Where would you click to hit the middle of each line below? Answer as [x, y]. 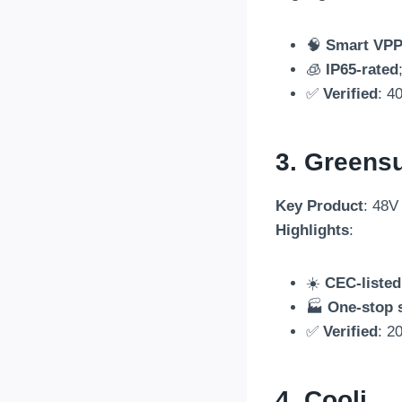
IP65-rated [362, 69]
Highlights [312, 230]
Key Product [319, 205]
